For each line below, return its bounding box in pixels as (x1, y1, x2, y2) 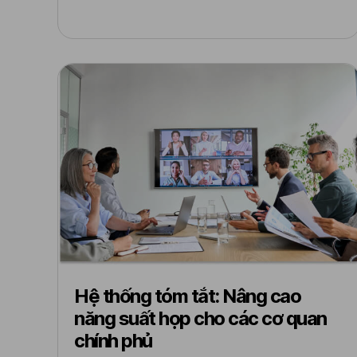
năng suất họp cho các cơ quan (74, 307, 327, 330)
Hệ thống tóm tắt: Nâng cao (74, 284, 300, 308)
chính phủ (74, 329, 152, 352)
